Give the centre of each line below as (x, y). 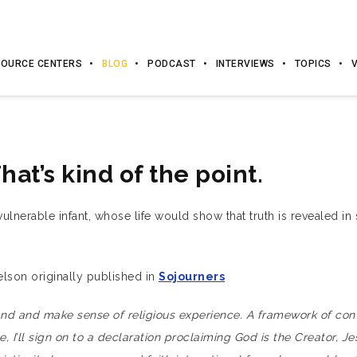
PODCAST (172, 64)
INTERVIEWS (245, 64)
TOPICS (313, 64)
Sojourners (192, 277)
